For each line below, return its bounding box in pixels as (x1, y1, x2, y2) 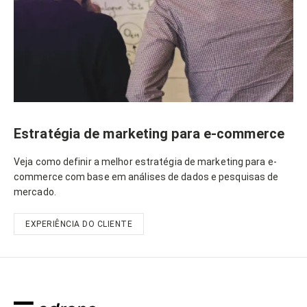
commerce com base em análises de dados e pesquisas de (14, 171, 279, 183)
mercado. (14, 186, 56, 198)
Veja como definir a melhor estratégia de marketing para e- (14, 156, 277, 168)
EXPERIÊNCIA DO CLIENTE (25, 219, 132, 230)
